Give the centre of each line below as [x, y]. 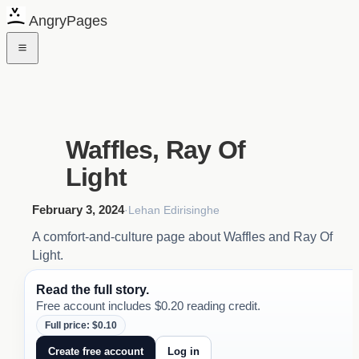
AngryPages [68, 21]
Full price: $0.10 [81, 326]
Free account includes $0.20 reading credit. [148, 307]
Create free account [95, 351]
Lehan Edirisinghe [174, 210]
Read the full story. [92, 290]
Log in [183, 351]
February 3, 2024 [78, 209]
